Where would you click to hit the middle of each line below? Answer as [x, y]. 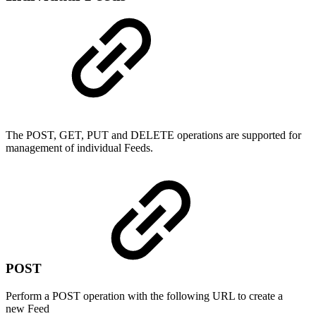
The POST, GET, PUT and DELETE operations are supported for [153, 135]
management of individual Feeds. [79, 147]
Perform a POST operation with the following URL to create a [144, 296]
